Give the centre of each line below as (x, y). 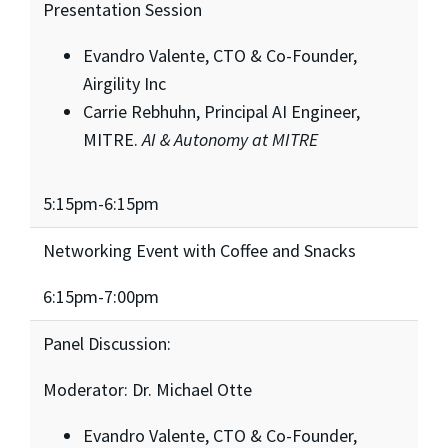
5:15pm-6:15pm (100, 203)
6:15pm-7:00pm (100, 296)
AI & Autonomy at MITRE (229, 139)
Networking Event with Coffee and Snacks (199, 250)
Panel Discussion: (106, 343)
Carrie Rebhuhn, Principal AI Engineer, (221, 111)
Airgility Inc (124, 83)
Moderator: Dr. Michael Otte (147, 389)
